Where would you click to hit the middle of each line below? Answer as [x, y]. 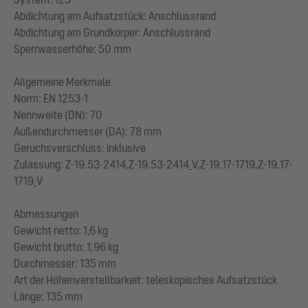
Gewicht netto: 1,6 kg [61, 230]
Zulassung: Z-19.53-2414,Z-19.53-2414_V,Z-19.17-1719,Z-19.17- [153, 164]
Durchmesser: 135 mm [65, 263]
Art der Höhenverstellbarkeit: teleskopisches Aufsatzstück [145, 279]
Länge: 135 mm [48, 296]
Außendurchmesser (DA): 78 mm [88, 131]
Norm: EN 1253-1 [51, 98]
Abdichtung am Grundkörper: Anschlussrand [112, 32]
